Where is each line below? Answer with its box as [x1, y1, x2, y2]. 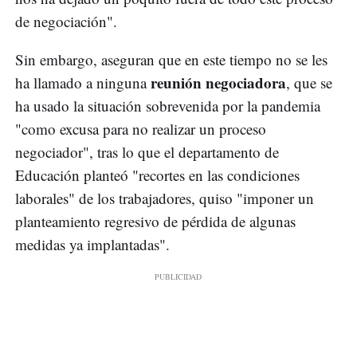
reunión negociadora [151, 72, 286, 94]
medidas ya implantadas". [15, 234, 170, 255]
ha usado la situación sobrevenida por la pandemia [15, 96, 320, 116]
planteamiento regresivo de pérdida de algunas [15, 211, 296, 232]
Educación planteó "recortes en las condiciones [15, 165, 300, 186]
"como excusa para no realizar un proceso [15, 119, 266, 139]
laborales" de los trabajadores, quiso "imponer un [15, 188, 314, 209]
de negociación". [15, 11, 117, 32]
